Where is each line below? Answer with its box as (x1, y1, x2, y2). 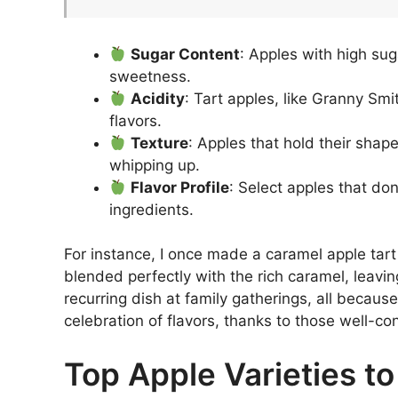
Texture (131, 133, 189, 152)
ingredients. (109, 200, 194, 219)
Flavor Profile (131, 178, 230, 196)
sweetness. (109, 67, 191, 85)
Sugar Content (131, 44, 241, 63)
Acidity (131, 89, 186, 107)
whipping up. (109, 155, 200, 174)
